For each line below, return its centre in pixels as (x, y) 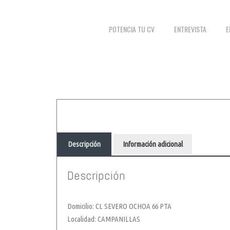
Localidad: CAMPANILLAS (104, 219)
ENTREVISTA (190, 29)
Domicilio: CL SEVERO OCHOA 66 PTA (119, 206)
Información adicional (153, 144)
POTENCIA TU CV (132, 29)
